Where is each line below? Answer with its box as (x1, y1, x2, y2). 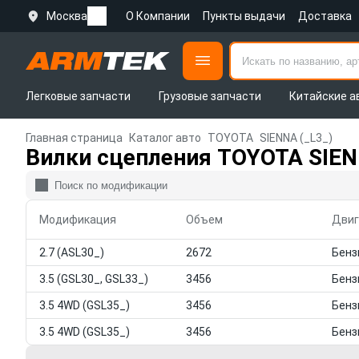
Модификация (39, 213, 116, 226)
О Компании (126, 10, 190, 22)
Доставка (298, 10, 352, 22)
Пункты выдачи (203, 10, 285, 22)
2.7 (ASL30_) (39, 246, 104, 259)
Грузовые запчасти (158, 90, 261, 103)
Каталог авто (129, 131, 201, 144)
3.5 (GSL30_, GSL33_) (39, 272, 148, 285)
